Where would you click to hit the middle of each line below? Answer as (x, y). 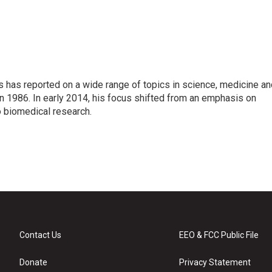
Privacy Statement (215, 262)
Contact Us (40, 235)
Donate (33, 262)
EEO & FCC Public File (219, 235)
